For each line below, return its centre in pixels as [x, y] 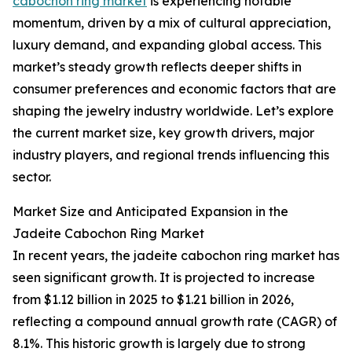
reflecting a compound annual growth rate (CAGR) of [175, 322]
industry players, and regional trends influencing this [171, 155]
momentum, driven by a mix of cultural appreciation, [172, 23]
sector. [32, 177]
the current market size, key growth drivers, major [163, 133]
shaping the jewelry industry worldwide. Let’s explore [173, 111]
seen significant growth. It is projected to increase [164, 278]
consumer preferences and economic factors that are [174, 89]
